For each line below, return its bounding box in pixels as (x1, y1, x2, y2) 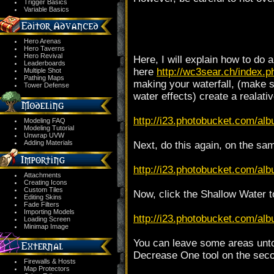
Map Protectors (24, 265, 70, 272)
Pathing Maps (24, 74, 64, 81)
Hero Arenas (24, 37, 61, 45)
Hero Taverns (24, 45, 65, 52)
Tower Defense (24, 81, 69, 89)
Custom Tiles (24, 186, 63, 193)
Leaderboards (24, 59, 65, 67)
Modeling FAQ (24, 117, 65, 124)
